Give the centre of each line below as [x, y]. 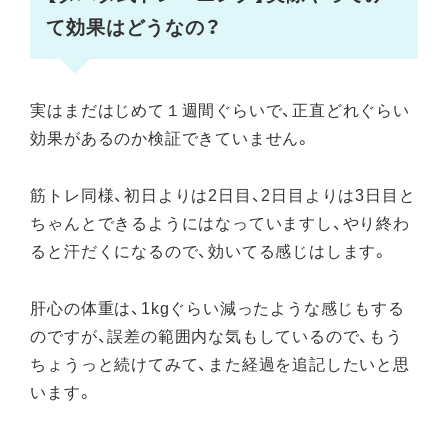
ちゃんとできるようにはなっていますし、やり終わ [220, 222]
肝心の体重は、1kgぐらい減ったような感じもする [217, 306]
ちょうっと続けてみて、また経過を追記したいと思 [220, 362]
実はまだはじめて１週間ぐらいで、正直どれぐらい [220, 109]
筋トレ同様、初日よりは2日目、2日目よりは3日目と [223, 194]
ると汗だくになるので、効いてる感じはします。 [209, 250]
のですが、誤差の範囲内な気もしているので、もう [216, 334]
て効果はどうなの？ [134, 26]
